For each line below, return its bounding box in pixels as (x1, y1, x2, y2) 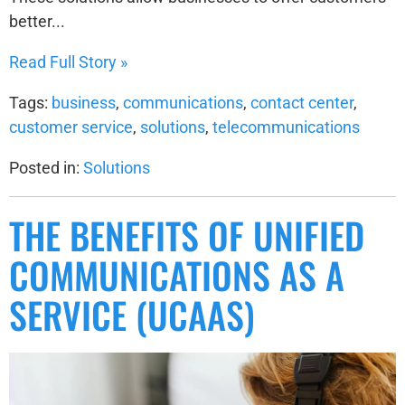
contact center (250, 93, 353, 113)
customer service (9, 118, 133, 137)
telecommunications (212, 118, 360, 137)
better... (9, 12, 65, 32)
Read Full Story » (9, 52, 127, 72)
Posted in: (9, 158, 83, 178)
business (52, 93, 116, 113)
